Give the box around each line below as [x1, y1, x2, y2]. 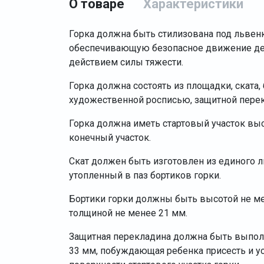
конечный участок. [69, 132, 153, 143]
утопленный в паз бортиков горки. [69, 170, 223, 181]
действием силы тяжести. [69, 57, 183, 68]
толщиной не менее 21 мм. [69, 207, 187, 219]
